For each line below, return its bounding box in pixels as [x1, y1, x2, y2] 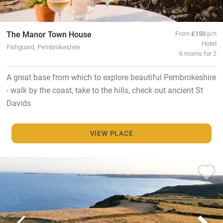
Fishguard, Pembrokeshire [6, 42, 80, 51]
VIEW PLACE [90, 128, 133, 138]
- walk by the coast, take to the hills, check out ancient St [6, 84, 203, 95]
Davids [6, 97, 31, 108]
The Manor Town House [6, 28, 92, 39]
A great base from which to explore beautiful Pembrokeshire [6, 71, 216, 82]
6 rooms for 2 [179, 48, 217, 57]
